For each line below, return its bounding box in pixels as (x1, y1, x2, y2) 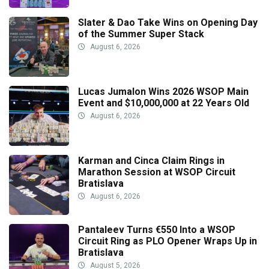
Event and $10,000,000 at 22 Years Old (78, 97, 249, 109)
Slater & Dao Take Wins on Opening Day (78, 17, 258, 29)
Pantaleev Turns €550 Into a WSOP (78, 224, 235, 236)
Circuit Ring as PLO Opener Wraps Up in (78, 235, 257, 247)
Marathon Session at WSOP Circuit (78, 166, 235, 178)
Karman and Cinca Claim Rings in (78, 155, 225, 167)
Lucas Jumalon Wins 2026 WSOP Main (78, 86, 249, 98)
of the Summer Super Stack (78, 28, 204, 40)
